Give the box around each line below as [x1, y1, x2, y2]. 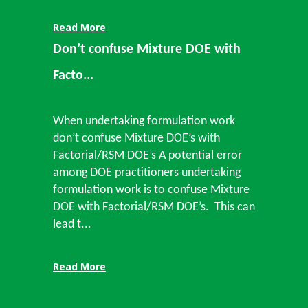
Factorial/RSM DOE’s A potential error [53, 149, 242, 162]
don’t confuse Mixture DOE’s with [53, 132, 220, 145]
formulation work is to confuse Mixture [53, 184, 250, 197]
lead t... [53, 218, 91, 231]
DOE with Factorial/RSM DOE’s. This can [53, 201, 255, 214]
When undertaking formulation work [53, 115, 235, 128]
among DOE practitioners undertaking [53, 166, 241, 179]
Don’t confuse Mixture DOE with [53, 43, 241, 56]
